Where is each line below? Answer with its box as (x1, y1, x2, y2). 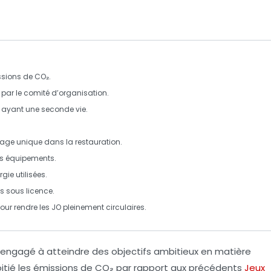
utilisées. (14, 169, 47, 180)
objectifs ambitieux (111, 245, 198, 258)
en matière (198, 245, 251, 258)
